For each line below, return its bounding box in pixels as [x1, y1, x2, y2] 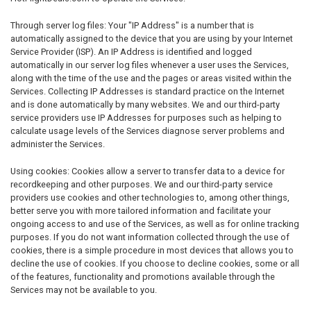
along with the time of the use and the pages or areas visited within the [10, 73, 292, 83]
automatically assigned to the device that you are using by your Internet [10, 33, 293, 44]
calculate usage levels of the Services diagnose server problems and [10, 126, 285, 136]
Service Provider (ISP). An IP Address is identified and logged [10, 47, 252, 57]
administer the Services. [10, 139, 105, 149]
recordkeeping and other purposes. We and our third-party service [10, 179, 273, 190]
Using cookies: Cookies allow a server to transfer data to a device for [10, 166, 285, 176]
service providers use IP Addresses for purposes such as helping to [10, 112, 282, 123]
